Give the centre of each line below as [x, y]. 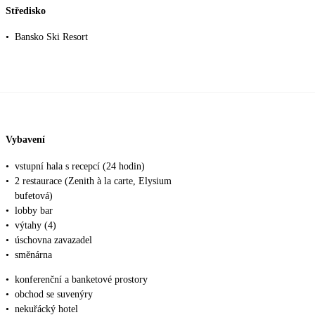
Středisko [26, 11]
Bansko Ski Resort [51, 37]
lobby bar [34, 210]
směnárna [33, 255]
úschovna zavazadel [53, 240]
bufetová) [34, 195]
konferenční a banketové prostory [81, 279]
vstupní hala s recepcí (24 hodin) [80, 166]
